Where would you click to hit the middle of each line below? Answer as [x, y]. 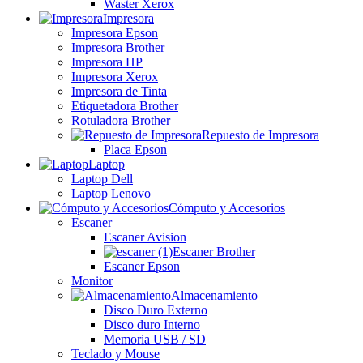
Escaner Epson [142, 266]
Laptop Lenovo [111, 193]
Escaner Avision [145, 237]
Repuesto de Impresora [261, 135]
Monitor [92, 281]
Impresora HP [107, 62]
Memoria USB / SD [155, 339]
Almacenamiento [214, 295]
